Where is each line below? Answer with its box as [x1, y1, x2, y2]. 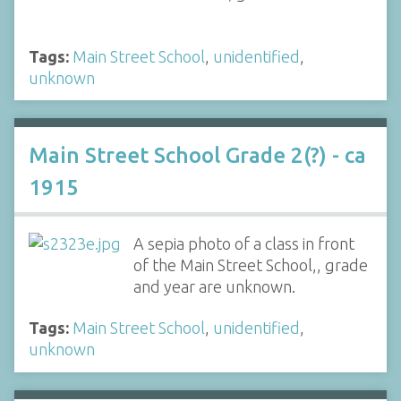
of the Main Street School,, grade [132, 255, 368, 274]
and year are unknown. [132, 277, 295, 295]
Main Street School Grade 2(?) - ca [29, 142, 366, 167]
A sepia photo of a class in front [132, 234, 354, 252]
